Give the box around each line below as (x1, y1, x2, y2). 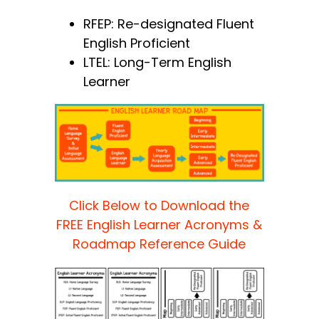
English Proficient (83, 34, 191, 53)
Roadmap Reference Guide (73, 234, 246, 253)
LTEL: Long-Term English (83, 53, 232, 72)
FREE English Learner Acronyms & (56, 215, 263, 234)
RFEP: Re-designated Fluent (83, 15, 255, 33)
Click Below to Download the (69, 196, 250, 214)
